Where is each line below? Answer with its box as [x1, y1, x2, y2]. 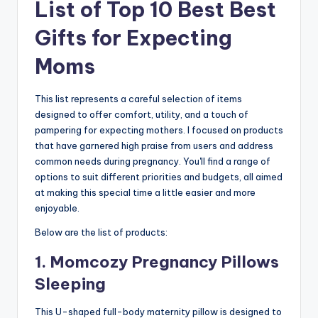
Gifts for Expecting [35, 25, 232, 52]
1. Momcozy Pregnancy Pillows [35, 252, 279, 273]
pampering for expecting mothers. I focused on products [35, 124, 283, 136]
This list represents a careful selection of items [35, 93, 242, 105]
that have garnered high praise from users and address [35, 140, 273, 152]
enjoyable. [35, 202, 79, 214]
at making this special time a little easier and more [35, 187, 256, 199]
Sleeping [35, 274, 106, 295]
